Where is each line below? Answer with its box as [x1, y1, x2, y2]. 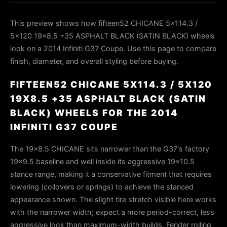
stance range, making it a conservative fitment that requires [10, 170, 212, 178]
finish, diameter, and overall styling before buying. [10, 57, 178, 65]
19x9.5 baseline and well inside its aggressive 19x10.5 [10, 157, 195, 166]
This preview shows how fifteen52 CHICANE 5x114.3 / [10, 19, 198, 27]
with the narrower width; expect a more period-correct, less [10, 208, 214, 216]
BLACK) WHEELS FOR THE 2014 [10, 107, 178, 118]
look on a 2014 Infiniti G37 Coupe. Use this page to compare [10, 44, 216, 53]
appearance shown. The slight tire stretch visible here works [10, 195, 216, 204]
